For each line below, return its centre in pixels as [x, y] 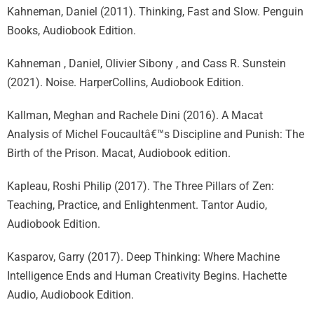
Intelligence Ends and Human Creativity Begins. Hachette [147, 276]
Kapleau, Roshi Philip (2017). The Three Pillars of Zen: [141, 186]
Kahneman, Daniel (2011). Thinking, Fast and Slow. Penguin [155, 12]
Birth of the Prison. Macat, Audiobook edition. [119, 153]
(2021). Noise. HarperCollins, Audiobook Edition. [125, 82]
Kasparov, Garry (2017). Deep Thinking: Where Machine [143, 257]
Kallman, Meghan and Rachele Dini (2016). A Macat [135, 115]
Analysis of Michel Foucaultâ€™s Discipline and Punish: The [156, 134]
